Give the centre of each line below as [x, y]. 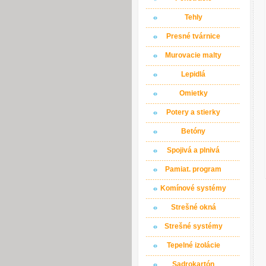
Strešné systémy [193, 226]
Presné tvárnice [193, 36]
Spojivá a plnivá [193, 150]
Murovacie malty [193, 55]
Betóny [193, 131]
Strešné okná [193, 207]
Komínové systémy [193, 188]
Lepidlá [193, 74]
